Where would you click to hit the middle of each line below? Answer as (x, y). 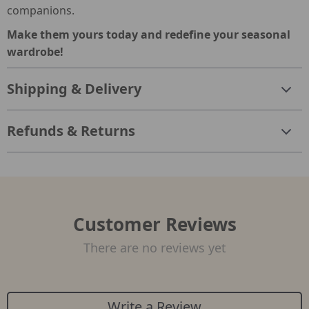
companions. (41, 10)
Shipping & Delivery (74, 88)
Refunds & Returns (71, 130)
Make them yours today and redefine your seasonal (149, 34)
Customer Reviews (154, 224)
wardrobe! (35, 51)
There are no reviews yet (154, 247)
